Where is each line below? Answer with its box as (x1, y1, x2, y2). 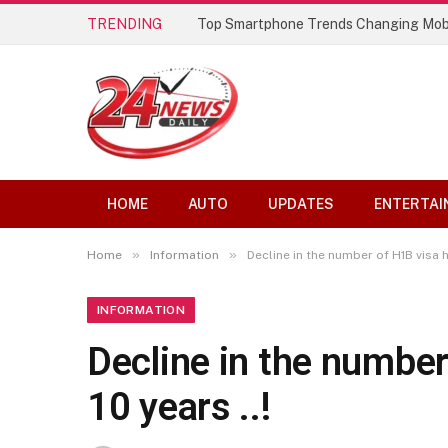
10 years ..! (87, 385, 271, 429)
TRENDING (87, 15, 162, 32)
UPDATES (268, 196, 334, 212)
